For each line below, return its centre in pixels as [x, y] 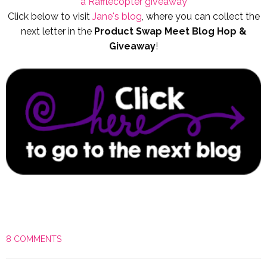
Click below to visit [50, 16]
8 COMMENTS [34, 239]
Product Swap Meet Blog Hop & [170, 31]
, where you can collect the [201, 16]
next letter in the [57, 31]
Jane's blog [117, 16]
